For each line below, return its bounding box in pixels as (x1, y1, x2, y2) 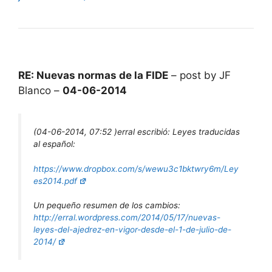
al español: (33, 139, 75, 149)
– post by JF (168, 69, 231, 81)
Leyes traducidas (172, 127, 240, 137)
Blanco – (18, 84, 63, 97)
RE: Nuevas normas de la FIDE (18, 69, 168, 81)
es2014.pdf (33, 175, 77, 186)
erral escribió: (117, 127, 172, 137)
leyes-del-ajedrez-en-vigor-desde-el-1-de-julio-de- (33, 224, 231, 234)
